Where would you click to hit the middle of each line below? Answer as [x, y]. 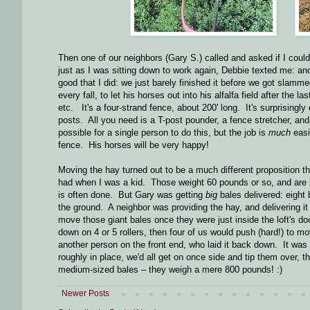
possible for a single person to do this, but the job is [163, 133]
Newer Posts [85, 294]
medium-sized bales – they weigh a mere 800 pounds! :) [170, 270]
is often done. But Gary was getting [132, 195]
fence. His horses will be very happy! [134, 145]
